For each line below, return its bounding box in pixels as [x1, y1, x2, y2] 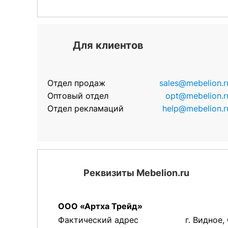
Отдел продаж [47, 78, 105, 88]
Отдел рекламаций [47, 103, 124, 113]
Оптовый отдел [47, 91, 108, 101]
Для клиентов [73, 39, 144, 51]
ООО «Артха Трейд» [58, 201, 142, 211]
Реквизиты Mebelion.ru [83, 167, 189, 178]
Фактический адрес [58, 215, 138, 225]
